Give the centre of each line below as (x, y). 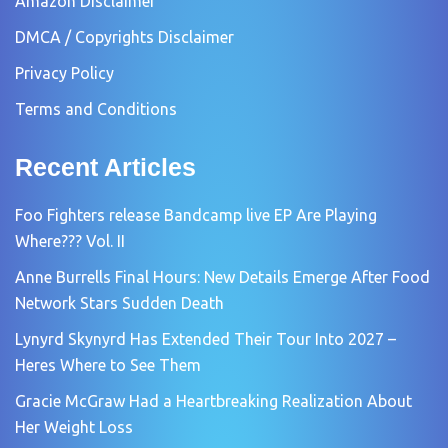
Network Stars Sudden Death (119, 302)
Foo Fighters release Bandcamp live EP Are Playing (196, 214)
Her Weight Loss (74, 426)
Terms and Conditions (96, 108)
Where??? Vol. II (70, 240)
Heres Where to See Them (108, 364)
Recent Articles (105, 166)
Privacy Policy (64, 72)
